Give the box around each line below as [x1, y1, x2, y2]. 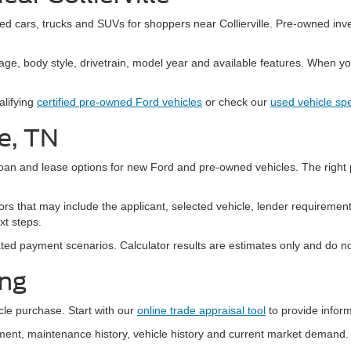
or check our [202, 96, 270, 108]
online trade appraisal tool [137, 304, 266, 317]
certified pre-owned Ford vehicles [37, 96, 202, 108]
